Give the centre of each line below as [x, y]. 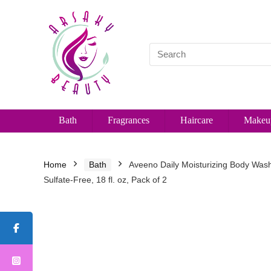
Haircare [197, 120]
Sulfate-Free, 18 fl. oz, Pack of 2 [105, 179]
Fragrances [129, 120]
